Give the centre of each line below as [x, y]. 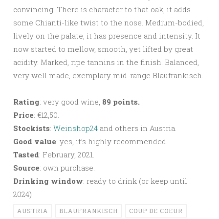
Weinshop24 [76, 128]
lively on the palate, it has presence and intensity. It [107, 35]
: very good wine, [71, 101]
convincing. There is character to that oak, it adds [102, 9]
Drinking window [48, 181]
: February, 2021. [67, 154]
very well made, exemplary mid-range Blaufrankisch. [108, 75]
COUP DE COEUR [156, 210]
